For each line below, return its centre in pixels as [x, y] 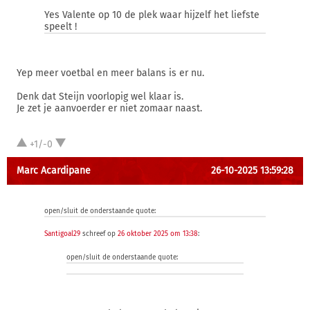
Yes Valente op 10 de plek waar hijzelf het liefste [152, 15]
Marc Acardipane [54, 171]
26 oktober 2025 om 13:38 [158, 234]
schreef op [99, 234]
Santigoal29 [62, 234]
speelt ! [61, 27]
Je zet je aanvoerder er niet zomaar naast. [109, 108]
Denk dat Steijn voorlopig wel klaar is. [100, 97]
